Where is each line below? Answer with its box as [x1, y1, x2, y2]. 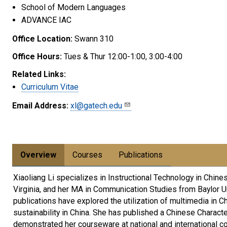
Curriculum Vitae [21, 82, 79, 92]
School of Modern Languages [21, 2, 126, 12]
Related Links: [12, 69, 66, 79]
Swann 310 [72, 33, 113, 44]
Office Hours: [12, 51, 62, 61]
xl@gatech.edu [70, 100, 122, 110]
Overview [20, 149, 56, 160]
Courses [72, 149, 102, 160]
